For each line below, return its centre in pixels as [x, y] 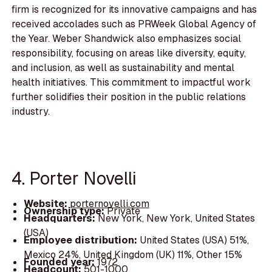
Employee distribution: [81, 240]
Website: [46, 203]
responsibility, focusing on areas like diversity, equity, [129, 53]
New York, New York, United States [176, 218]
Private [123, 211]
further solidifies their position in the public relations [129, 97]
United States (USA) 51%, [194, 240]
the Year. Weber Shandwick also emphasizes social [127, 39]
